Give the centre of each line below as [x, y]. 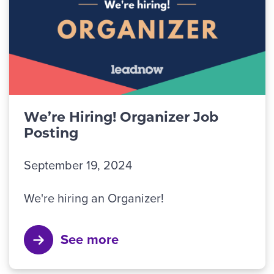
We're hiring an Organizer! [94, 198]
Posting [51, 133]
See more [90, 240]
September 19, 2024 [78, 165]
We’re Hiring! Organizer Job [121, 117]
